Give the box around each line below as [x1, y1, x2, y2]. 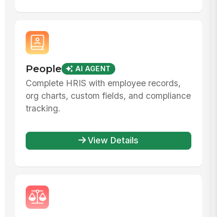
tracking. [25, 103, 61, 113]
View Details [88, 135, 139, 146]
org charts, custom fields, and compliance [25, 90, 191, 101]
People [25, 62, 62, 75]
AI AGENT [75, 64, 111, 74]
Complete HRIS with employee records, [25, 77, 181, 88]
